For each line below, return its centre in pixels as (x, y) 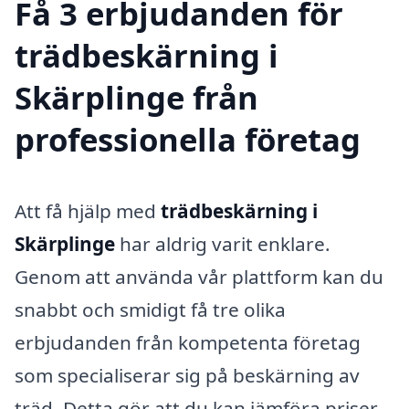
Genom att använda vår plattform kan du (199, 277)
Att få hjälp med (88, 211)
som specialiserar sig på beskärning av (187, 376)
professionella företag (188, 140)
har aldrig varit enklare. (223, 244)
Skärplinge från (136, 98)
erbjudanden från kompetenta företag (188, 343)
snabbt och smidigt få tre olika (150, 310)
